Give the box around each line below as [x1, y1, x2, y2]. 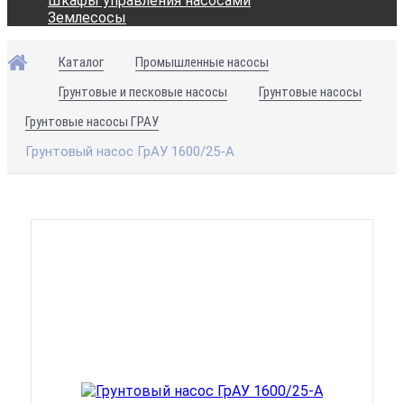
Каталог [59, 54, 104, 70]
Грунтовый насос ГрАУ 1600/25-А [25, 143, 234, 160]
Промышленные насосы [135, 54, 269, 70]
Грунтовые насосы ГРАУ [25, 114, 159, 130]
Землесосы [48, 9, 126, 26]
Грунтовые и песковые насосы [59, 84, 227, 100]
